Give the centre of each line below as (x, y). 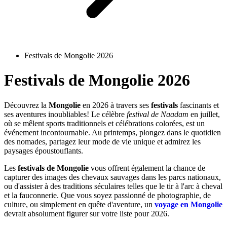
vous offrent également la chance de (147, 168)
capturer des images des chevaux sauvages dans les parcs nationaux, (112, 177)
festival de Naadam (158, 114)
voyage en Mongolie (188, 204)
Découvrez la (26, 105)
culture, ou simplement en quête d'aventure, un (79, 204)
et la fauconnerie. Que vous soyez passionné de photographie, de (107, 195)
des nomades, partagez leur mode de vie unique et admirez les (102, 141)
